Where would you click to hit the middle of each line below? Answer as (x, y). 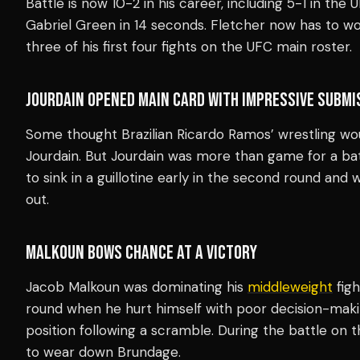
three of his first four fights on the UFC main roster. (189, 46)
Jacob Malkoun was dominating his (137, 286)
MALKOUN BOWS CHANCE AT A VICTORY (141, 252)
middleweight (290, 286)
